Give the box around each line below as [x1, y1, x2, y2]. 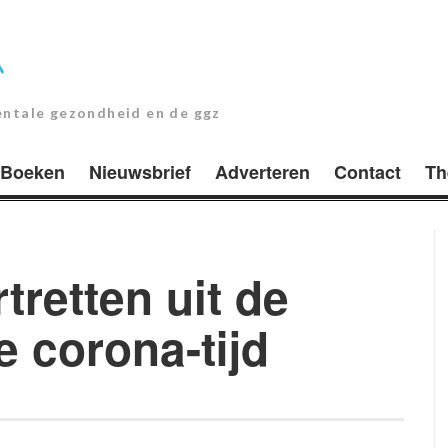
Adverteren [215, 158, 310, 185]
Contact [334, 158, 401, 185]
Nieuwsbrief [89, 158, 191, 185]
